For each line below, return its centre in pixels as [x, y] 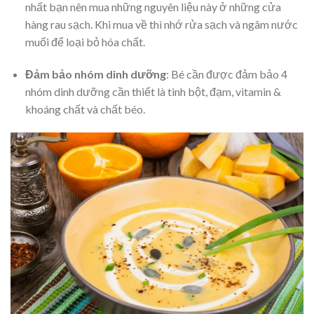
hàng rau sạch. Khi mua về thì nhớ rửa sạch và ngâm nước [161, 25]
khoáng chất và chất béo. [85, 109]
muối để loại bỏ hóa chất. [85, 42]
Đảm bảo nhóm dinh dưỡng [95, 74]
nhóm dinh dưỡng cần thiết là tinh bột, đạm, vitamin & [153, 92]
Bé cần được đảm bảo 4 [229, 74]
